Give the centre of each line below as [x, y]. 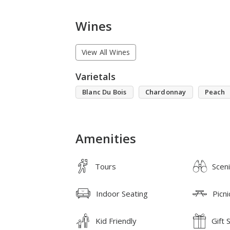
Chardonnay [166, 92]
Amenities [106, 138]
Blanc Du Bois [104, 92]
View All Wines [106, 52]
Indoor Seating [122, 193]
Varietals [95, 76]
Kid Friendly [116, 221]
